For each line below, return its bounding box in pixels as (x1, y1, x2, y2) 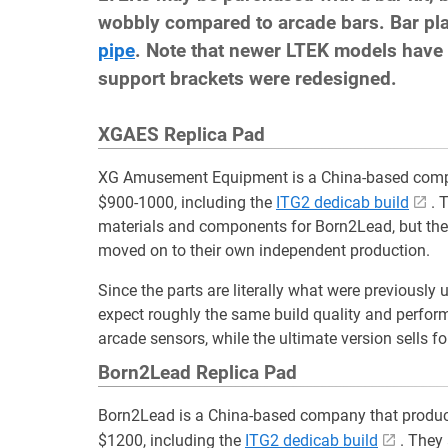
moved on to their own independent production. (98, 241, 430, 260)
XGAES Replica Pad (98, 124, 265, 146)
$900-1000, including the (98, 193, 276, 212)
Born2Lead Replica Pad (98, 362, 297, 384)
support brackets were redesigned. (98, 68, 397, 90)
